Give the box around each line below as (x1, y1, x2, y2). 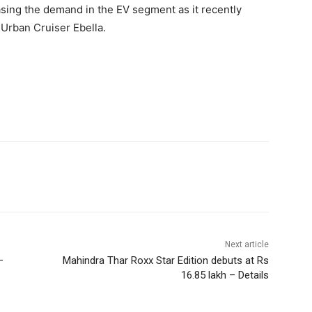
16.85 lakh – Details (180, 269, 269, 282)
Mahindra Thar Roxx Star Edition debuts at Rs (62, 254, 269, 267)
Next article (224, 240, 269, 250)
